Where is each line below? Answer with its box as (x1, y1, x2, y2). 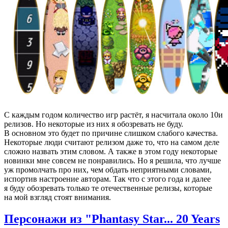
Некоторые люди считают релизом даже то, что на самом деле (4, 137, 219, 147)
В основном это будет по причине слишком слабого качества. (4, 128, 218, 137)
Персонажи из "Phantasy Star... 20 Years (4, 212, 220, 225)
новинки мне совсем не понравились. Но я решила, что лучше (4, 156, 221, 165)
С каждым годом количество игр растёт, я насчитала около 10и (4, 110, 223, 119)
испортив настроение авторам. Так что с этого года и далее (4, 174, 211, 183)
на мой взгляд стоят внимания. (4, 192, 111, 202)
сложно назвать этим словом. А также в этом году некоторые (4, 147, 217, 156)
